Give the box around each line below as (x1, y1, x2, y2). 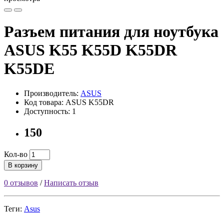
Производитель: (24, 88, 80, 97)
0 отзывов (4, 178, 38, 187)
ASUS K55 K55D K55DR (4, 41, 177, 59)
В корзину (8, 161, 38, 169)
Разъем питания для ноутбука (4, 22, 218, 41)
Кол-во (4, 149, 27, 158)
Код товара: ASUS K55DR (24, 97, 114, 106)
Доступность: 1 (24, 106, 76, 115)
